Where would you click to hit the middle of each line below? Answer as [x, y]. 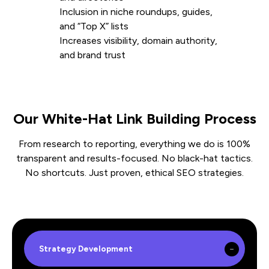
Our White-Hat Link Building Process [134, 118]
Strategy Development [86, 248]
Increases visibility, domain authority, [138, 40]
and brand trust [92, 55]
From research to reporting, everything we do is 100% [134, 144]
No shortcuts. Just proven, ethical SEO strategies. [134, 172]
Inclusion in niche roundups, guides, [136, 11]
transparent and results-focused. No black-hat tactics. [134, 158]
